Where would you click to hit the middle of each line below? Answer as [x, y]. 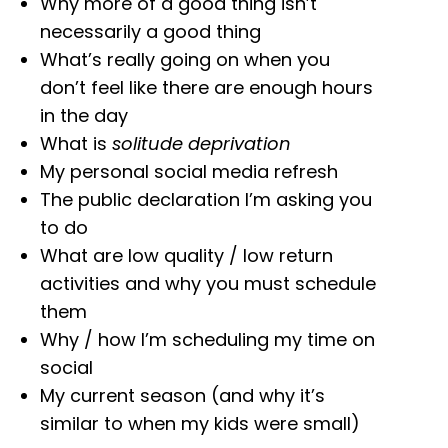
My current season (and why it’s [182, 395]
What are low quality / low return [186, 255]
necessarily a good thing [150, 31]
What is [76, 143]
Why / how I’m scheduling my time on [207, 339]
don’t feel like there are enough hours [206, 87]
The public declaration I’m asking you [206, 199]
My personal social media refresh [189, 171]
